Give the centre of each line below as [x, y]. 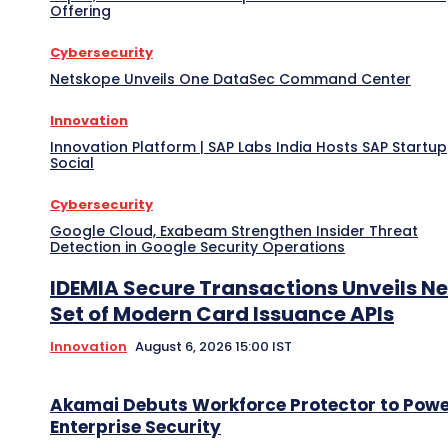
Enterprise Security [135, 426]
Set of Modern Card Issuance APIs [222, 313]
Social [72, 162]
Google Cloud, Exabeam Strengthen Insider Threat [234, 230]
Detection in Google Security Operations [197, 246]
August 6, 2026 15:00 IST [213, 346]
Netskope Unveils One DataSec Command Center [230, 78]
